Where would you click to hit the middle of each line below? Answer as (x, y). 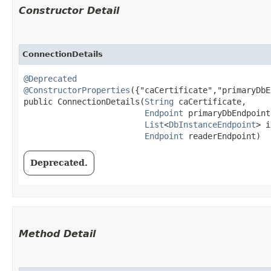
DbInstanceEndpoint (212, 124)
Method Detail (57, 233)
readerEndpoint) (222, 136)
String (159, 101)
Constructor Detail (69, 10)
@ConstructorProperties (77, 90)
